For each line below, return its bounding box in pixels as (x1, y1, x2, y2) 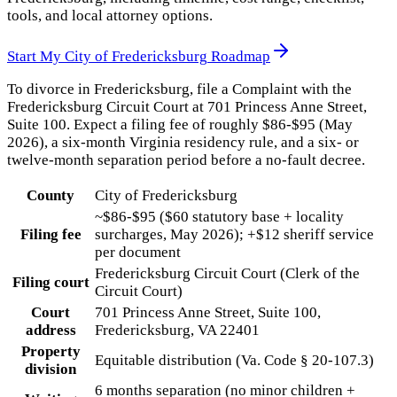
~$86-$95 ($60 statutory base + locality (95, 208, 344, 226)
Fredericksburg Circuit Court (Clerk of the (95, 265, 360, 283)
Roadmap (207, 48, 270, 66)
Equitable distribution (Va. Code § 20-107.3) (95, 352, 374, 370)
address (25, 322, 76, 339)
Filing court (12, 274, 90, 292)
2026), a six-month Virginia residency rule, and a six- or (7, 134, 359, 152)
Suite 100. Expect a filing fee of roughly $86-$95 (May (7, 116, 353, 134)
